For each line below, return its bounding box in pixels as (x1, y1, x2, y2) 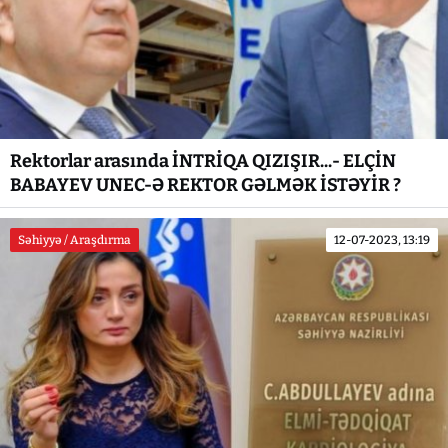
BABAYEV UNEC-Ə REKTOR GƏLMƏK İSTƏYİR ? (10, 173, 401, 196)
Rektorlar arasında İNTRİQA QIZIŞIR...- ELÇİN (10, 149, 396, 172)
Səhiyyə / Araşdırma (18, 232, 131, 247)
